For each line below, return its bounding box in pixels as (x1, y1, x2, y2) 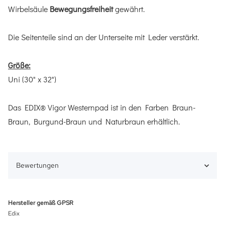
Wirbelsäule (8, 4, 50, 15)
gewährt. (115, 4, 145, 15)
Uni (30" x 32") (8, 74, 56, 85)
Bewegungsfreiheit (50, 4, 115, 15)
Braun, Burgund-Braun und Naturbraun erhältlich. (8, 116, 180, 127)
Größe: (8, 60, 31, 71)
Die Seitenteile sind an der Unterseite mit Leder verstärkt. (8, 32, 199, 43)
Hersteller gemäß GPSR (8, 199, 73, 207)
